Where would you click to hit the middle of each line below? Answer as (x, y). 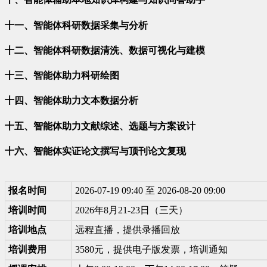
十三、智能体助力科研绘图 (62, 76)
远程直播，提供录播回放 (128, 230)
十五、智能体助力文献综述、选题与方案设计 (100, 126)
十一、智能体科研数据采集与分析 (76, 25)
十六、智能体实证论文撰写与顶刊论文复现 (95, 151)
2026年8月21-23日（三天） (131, 210)
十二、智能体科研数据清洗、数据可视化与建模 (105, 50)
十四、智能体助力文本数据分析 (72, 101)
